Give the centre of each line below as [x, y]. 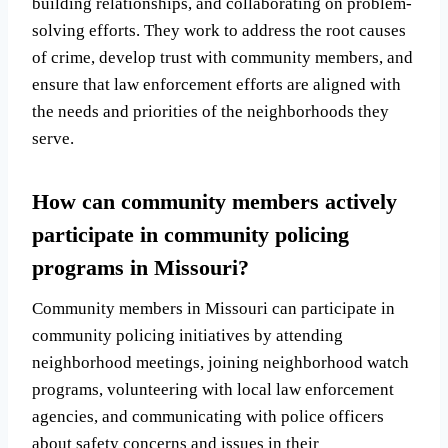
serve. [53, 139]
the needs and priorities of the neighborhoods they [210, 112]
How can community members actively [214, 202]
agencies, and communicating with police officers [208, 417]
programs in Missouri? [140, 268]
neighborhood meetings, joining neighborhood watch [220, 363]
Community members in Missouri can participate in [213, 309]
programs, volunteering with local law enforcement [213, 390]
